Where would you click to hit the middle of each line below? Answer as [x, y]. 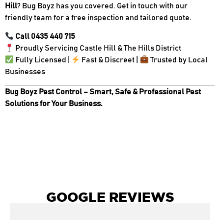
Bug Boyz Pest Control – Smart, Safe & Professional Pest [103, 92]
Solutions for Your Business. [54, 103]
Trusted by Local [178, 60]
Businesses [25, 72]
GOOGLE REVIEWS [110, 197]
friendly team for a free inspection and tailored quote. [98, 17]
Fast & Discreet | [110, 60]
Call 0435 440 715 [45, 37]
